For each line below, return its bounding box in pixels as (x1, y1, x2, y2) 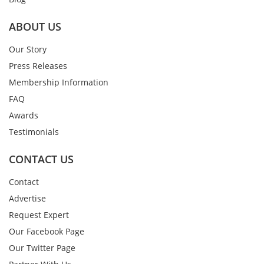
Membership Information (9, 77, 108, 88)
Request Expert (9, 209, 69, 221)
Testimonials (9, 126, 59, 138)
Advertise (9, 193, 46, 204)
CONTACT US (9, 152, 74, 167)
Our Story (9, 44, 47, 55)
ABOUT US (9, 19, 61, 34)
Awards (9, 110, 38, 121)
